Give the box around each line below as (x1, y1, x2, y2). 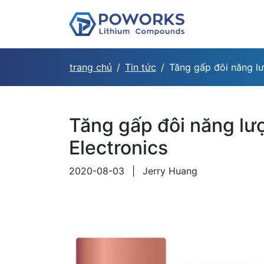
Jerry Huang (140, 165, 197, 177)
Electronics (69, 136, 168, 159)
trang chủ (70, 61, 112, 73)
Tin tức (125, 61, 156, 73)
